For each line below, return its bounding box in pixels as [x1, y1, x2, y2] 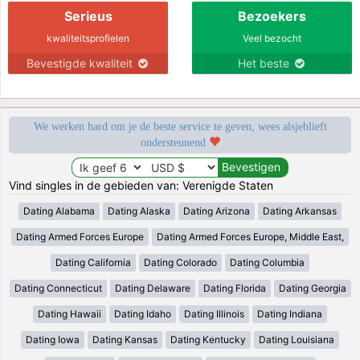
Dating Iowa [26, 333, 80, 346]
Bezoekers [238, 7, 306, 24]
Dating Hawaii [38, 307, 101, 320]
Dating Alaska [108, 204, 170, 217]
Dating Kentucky [170, 333, 246, 346]
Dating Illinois [184, 307, 244, 320]
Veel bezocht [243, 31, 301, 44]
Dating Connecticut [14, 281, 102, 294]
